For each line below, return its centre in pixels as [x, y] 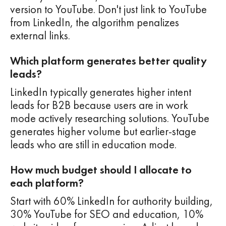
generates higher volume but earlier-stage [103, 132]
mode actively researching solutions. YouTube [110, 119]
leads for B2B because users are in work [99, 105]
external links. [40, 36]
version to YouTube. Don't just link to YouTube [108, 10]
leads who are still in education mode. [93, 145]
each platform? [47, 183]
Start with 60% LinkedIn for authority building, [111, 201]
